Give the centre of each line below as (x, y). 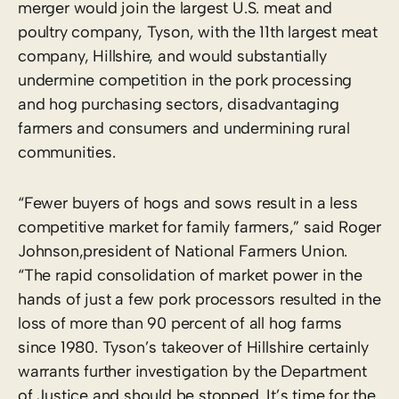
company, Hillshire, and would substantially (172, 56)
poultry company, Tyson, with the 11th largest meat (198, 32)
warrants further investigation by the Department (192, 371)
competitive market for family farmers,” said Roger (199, 227)
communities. (67, 152)
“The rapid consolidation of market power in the (190, 275)
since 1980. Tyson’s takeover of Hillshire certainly (193, 347)
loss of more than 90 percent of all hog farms (180, 323)
